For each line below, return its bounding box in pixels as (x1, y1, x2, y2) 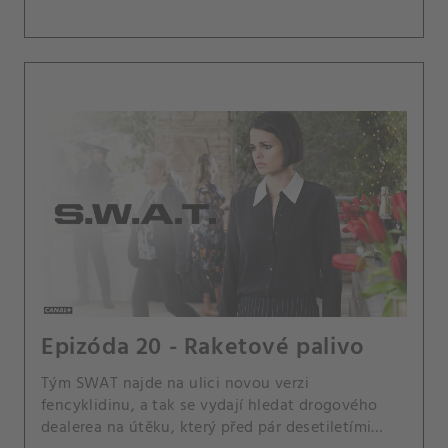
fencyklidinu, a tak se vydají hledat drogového (41, 392, 378, 419)
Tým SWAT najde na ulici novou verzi (41, 370, 309, 397)
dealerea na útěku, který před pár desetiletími (41, 414, 372, 441)
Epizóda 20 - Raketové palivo (41, 328, 365, 367)
